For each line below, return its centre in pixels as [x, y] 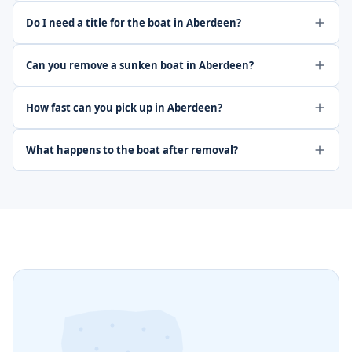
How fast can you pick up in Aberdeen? [124, 108]
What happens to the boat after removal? [132, 150]
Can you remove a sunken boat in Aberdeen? [140, 65]
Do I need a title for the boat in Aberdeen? [134, 23]
